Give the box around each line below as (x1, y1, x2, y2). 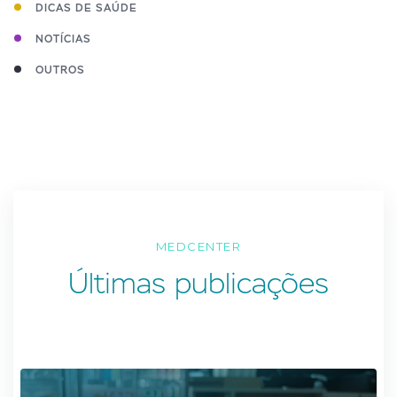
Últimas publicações (68, 265, 329, 301)
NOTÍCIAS (35, 32, 91, 46)
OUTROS (35, 63, 85, 77)
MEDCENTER (155, 239, 242, 253)
